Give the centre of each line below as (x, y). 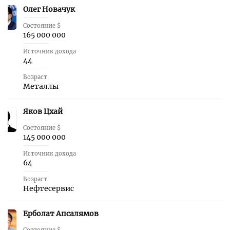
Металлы (41, 86)
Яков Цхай (43, 111)
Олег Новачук (49, 9)
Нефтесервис (49, 188)
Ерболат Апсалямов (61, 214)
